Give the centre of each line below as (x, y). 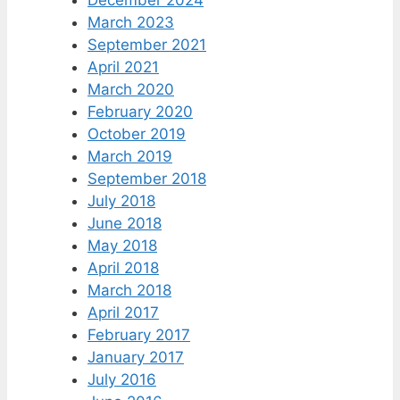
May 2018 (122, 246)
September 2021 (147, 45)
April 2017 (123, 313)
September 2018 (147, 179)
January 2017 (136, 358)
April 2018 (123, 268)
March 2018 (129, 291)
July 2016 (122, 380)
